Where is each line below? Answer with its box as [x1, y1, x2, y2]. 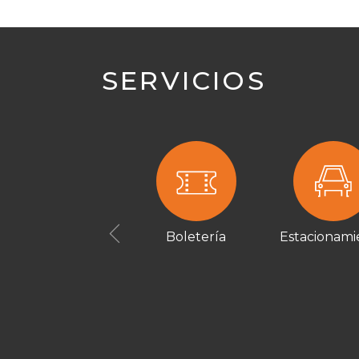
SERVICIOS [102, 65, 266, 96]
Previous [101, 234, 157, 250]
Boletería [166, 229, 226, 244]
